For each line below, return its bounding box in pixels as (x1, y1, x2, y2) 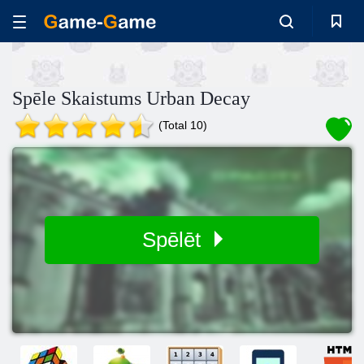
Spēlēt (141, 227, 206, 252)
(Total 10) (158, 119, 207, 132)
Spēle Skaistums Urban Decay (12, 88, 250, 109)
